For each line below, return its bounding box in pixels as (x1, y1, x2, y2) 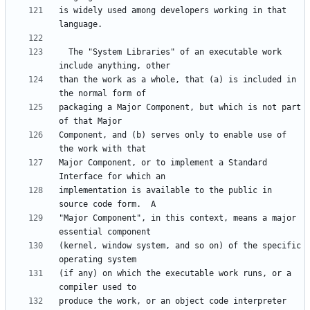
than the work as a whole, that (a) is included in (59, 75, 296, 85)
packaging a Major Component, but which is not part (59, 102, 301, 113)
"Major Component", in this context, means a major (59, 213, 296, 224)
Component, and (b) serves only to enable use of (59, 130, 286, 140)
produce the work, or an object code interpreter (59, 296, 286, 307)
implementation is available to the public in (59, 185, 272, 196)
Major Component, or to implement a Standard (59, 158, 267, 168)
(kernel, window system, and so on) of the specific (59, 241, 301, 251)
